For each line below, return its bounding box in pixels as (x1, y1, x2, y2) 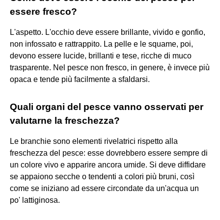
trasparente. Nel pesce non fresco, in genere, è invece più (10, 63, 210, 72)
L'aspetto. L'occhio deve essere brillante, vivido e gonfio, (10, 27, 205, 36)
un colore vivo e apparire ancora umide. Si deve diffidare (10, 160, 206, 169)
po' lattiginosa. (10, 195, 60, 204)
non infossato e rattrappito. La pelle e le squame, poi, (10, 39, 193, 48)
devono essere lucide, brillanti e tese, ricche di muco (10, 51, 192, 60)
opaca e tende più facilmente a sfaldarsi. (10, 75, 150, 83)
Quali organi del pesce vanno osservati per (10, 101, 203, 112)
